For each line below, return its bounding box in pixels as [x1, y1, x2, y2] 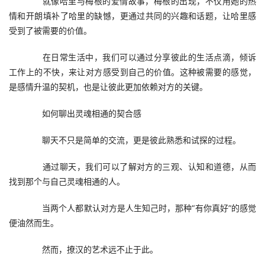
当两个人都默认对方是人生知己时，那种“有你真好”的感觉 [25, 203, 256, 213]
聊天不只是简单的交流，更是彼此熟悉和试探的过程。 [25, 135, 241, 145]
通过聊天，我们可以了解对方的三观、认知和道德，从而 [25, 161, 256, 172]
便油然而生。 [9, 218, 59, 228]
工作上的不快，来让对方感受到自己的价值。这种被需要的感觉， [9, 67, 256, 77]
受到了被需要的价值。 [9, 25, 92, 35]
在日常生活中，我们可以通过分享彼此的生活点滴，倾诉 [25, 52, 256, 62]
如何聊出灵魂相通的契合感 [25, 108, 141, 118]
